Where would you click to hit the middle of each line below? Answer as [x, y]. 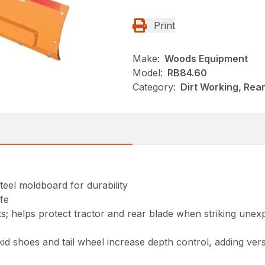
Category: [154, 87]
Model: [148, 73]
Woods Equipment [206, 59]
